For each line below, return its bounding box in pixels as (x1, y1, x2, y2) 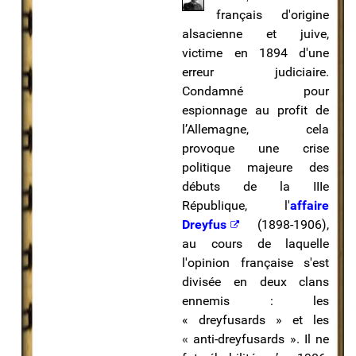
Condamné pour (182, 83, 330, 99)
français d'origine (215, 6, 330, 22)
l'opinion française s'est (182, 254, 330, 270)
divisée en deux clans (182, 273, 330, 289)
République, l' (182, 197, 291, 213)
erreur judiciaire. (182, 64, 330, 79)
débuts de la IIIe (182, 178, 330, 194)
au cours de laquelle (182, 235, 330, 251)
